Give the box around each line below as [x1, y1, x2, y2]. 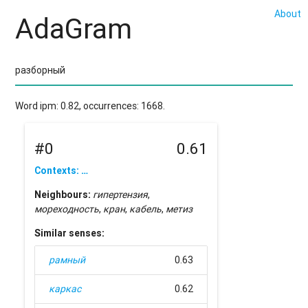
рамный [49, 254, 86, 267]
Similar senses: [34, 227, 105, 240]
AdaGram [15, 12, 133, 47]
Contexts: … [34, 164, 89, 177]
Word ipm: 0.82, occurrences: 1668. [15, 99, 166, 112]
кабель [129, 203, 162, 216]
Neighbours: [34, 188, 91, 201]
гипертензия [93, 188, 148, 201]
